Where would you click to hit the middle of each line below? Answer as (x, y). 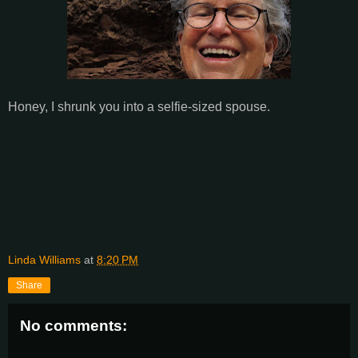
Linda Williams (44, 259)
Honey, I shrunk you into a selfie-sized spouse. (139, 106)
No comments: (74, 325)
